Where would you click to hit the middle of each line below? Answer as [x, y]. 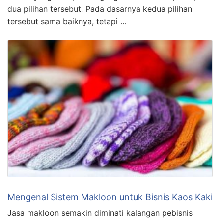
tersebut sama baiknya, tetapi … [67, 21]
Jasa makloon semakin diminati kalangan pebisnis [100, 212]
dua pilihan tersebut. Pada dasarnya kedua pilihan [100, 9]
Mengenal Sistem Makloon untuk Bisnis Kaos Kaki [110, 197]
